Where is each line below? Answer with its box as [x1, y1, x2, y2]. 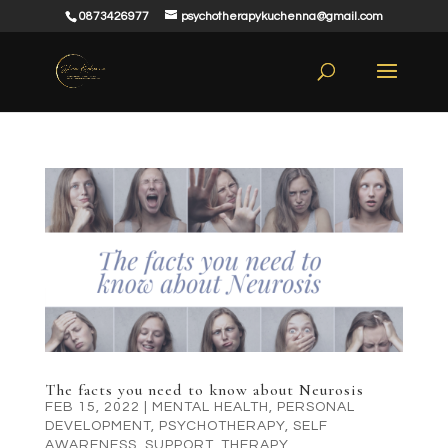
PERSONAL [276, 399, 355, 414]
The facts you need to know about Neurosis [44, 379, 364, 400]
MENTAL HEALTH [151, 399, 269, 414]
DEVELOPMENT [44, 418, 151, 433]
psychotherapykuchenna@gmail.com [180, 10, 383, 23]
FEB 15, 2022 [44, 399, 140, 414]
